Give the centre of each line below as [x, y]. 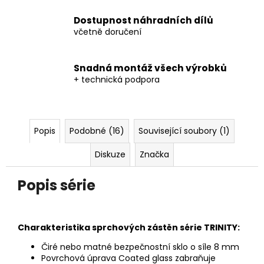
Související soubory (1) [184, 131]
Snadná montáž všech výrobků [150, 68]
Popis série [57, 185]
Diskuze [110, 154]
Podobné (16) [97, 131]
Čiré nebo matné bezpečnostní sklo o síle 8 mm [140, 247]
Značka [154, 154]
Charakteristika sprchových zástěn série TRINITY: [129, 227]
